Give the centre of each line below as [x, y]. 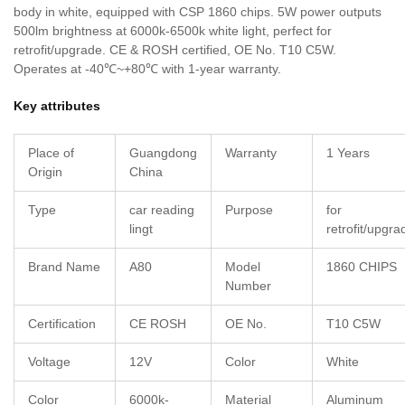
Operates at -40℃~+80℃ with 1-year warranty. [147, 69]
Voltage [49, 362]
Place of [51, 153]
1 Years [348, 153]
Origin [45, 172]
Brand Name [64, 267]
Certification [62, 324]
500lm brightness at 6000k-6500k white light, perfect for [173, 31]
